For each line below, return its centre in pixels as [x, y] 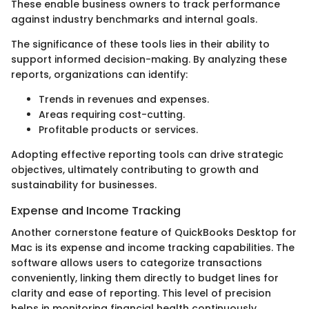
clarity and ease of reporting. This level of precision [141, 293]
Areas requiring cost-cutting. [112, 114]
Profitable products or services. [118, 130]
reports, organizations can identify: [99, 74]
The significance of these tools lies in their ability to [140, 44]
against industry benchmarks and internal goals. [134, 19]
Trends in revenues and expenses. [124, 99]
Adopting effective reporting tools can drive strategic [147, 154]
